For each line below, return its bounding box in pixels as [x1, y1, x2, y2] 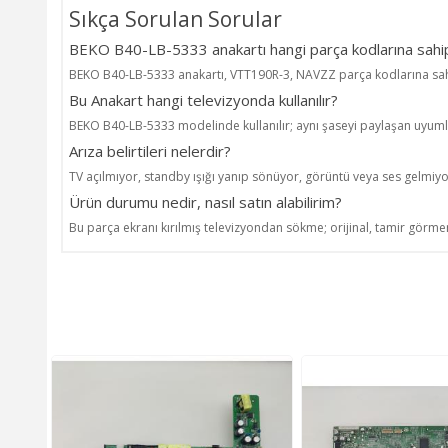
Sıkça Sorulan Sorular [69, 4, 282, 33]
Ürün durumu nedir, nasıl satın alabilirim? [69, 191, 342, 212]
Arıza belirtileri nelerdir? [69, 140, 231, 161]
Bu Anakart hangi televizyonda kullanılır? [69, 89, 338, 110]
